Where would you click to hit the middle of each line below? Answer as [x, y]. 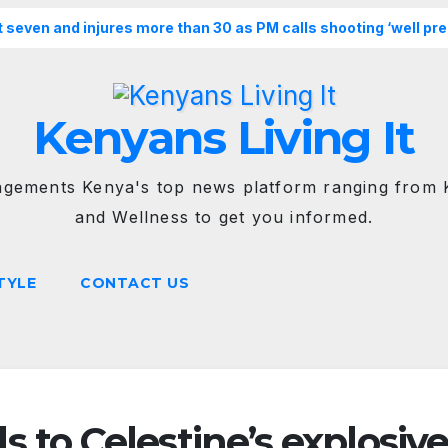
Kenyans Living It [224, 138]
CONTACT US [134, 283]
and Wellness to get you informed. [224, 217]
